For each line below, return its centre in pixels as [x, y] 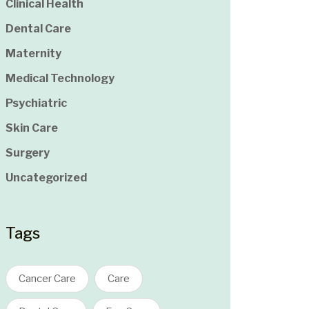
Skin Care [32, 128]
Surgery [28, 153]
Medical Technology [60, 79]
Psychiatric [36, 103]
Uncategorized [46, 178]
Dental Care [38, 29]
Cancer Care [47, 279]
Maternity [33, 54]
